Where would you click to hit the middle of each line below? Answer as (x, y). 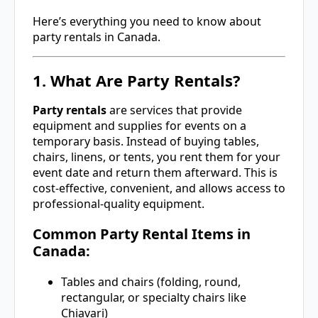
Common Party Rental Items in (142, 234)
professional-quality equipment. (119, 203)
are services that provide (174, 110)
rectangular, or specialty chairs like (154, 297)
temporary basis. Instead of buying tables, (146, 141)
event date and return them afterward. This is (155, 172)
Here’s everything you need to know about (147, 22)
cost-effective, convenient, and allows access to (159, 188)
